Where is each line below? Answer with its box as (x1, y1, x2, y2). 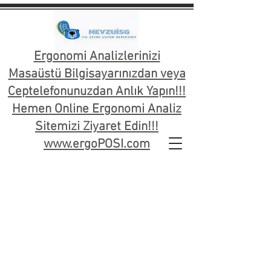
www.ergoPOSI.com (44, 137, 150, 152)
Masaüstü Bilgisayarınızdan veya (8, 67, 186, 82)
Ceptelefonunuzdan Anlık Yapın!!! (8, 84, 186, 99)
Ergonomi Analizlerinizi (33, 49, 160, 64)
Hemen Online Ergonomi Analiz (12, 102, 181, 117)
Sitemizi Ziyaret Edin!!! (35, 119, 158, 134)
